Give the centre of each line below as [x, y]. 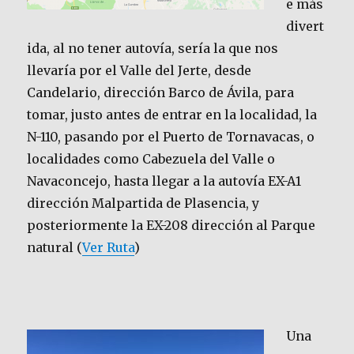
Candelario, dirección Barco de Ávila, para [161, 93]
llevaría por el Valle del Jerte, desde [139, 71]
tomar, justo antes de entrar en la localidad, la [172, 115]
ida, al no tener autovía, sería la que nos [153, 49]
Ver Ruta [109, 248]
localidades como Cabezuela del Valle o [151, 159]
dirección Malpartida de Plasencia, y [143, 203]
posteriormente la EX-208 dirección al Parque [171, 226]
